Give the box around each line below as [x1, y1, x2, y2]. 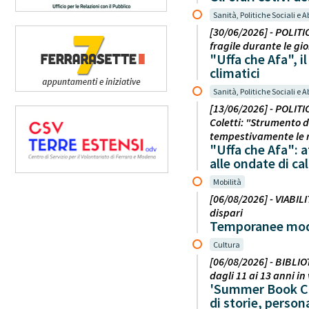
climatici [210, 63, 260, 81]
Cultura [213, 239, 240, 250]
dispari [210, 205, 243, 219]
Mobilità [213, 176, 241, 187]
